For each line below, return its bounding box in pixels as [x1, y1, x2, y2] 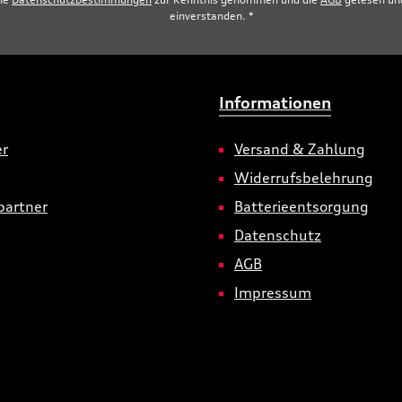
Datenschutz [234, 226, 321, 244]
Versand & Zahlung [234, 140, 365, 158]
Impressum [234, 284, 311, 301]
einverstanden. [170, 9, 249, 22]
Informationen [219, 92, 331, 112]
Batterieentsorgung [234, 197, 369, 215]
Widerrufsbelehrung [234, 169, 373, 187]
